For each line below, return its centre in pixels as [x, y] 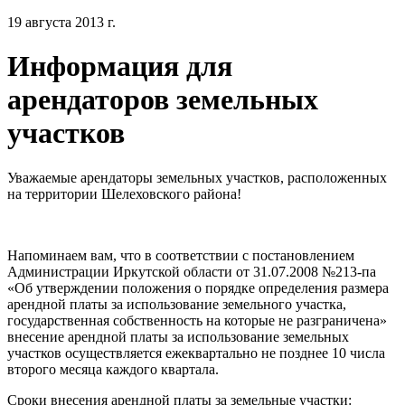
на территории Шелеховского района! [124, 193]
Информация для [120, 66]
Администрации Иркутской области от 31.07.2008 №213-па [192, 271]
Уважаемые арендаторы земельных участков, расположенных [197, 177]
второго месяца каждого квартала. [113, 369]
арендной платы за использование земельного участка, [177, 304]
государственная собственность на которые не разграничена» [197, 320]
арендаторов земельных [163, 100]
